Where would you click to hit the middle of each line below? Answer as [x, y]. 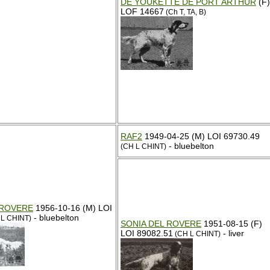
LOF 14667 [142, 11]
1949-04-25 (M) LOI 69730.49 [201, 136]
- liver [232, 233]
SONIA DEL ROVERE [161, 224]
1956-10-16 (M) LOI [73, 208]
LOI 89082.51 [147, 233]
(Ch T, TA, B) [185, 12]
